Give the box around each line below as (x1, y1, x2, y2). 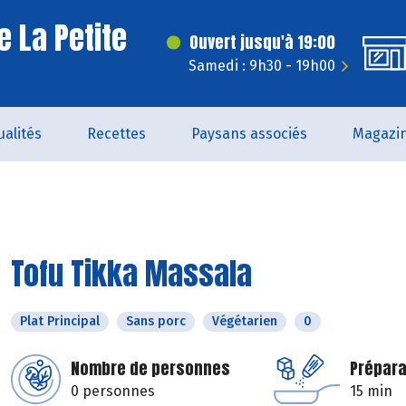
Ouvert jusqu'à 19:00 (189, 30, 335, 54)
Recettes (86, 125, 146, 142)
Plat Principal (20, 314, 100, 329)
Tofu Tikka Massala (11, 250, 252, 296)
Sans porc (126, 314, 186, 329)
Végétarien (212, 314, 277, 329)
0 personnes (71, 382, 155, 400)
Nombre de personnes (71, 356, 230, 381)
